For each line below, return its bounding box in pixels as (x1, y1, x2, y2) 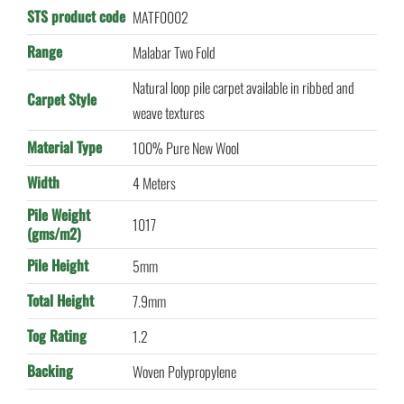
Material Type (26, 136, 102, 159)
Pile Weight (26, 204, 90, 226)
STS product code (26, 5, 125, 28)
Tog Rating (26, 325, 87, 347)
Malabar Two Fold (132, 41, 216, 64)
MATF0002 (132, 6, 188, 29)
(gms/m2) (26, 223, 81, 245)
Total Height (26, 289, 94, 312)
